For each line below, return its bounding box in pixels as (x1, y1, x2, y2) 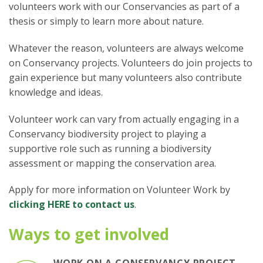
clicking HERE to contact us (9, 198, 134, 211)
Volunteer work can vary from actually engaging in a (9, 112, 239, 126)
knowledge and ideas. (9, 85, 103, 99)
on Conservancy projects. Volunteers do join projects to (9, 56, 252, 69)
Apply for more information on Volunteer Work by (9, 183, 230, 197)
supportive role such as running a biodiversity (9, 141, 211, 155)
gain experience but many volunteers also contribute (9, 70, 242, 84)
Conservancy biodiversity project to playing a (9, 127, 206, 140)
